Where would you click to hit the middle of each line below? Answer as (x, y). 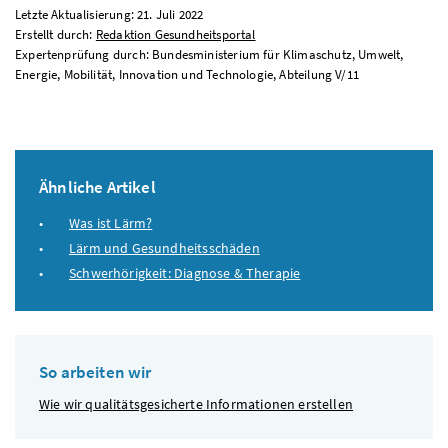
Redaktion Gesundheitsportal (175, 35)
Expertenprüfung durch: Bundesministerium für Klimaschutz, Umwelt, (209, 55)
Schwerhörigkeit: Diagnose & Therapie (185, 272)
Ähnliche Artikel (97, 187)
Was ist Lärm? (111, 222)
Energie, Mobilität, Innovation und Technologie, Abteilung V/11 (187, 75)
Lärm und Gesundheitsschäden (164, 247)
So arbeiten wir (95, 372)
